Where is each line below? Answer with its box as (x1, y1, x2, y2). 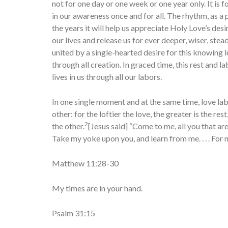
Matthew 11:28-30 (52, 158, 119, 168)
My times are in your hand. (52, 183, 142, 193)
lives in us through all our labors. (52, 72, 162, 81)
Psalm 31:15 (52, 208, 95, 218)
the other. (52, 121, 84, 131)
